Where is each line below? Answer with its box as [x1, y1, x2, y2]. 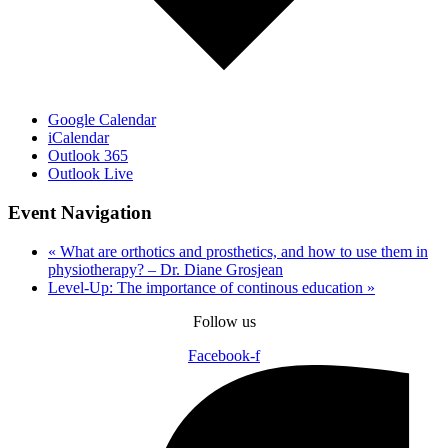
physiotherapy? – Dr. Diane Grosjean [48, 260, 283, 278]
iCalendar [48, 129, 109, 147]
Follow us [192, 312, 256, 330]
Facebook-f [188, 346, 260, 364]
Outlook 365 [48, 147, 128, 165]
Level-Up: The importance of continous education [48, 278, 367, 296]
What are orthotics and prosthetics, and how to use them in [56, 242, 428, 260]
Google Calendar [48, 111, 156, 129]
